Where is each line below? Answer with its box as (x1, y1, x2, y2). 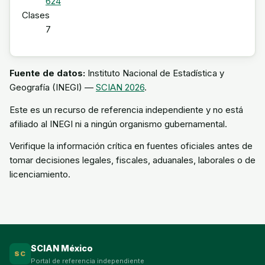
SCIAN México (31, 243, 93, 253)
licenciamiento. (9, 169, 70, 180)
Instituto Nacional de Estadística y (85, 67, 224, 79)
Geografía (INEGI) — (9, 82, 96, 93)
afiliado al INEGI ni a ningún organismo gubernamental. (9, 118, 227, 130)
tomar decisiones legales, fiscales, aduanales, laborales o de (9, 154, 256, 166)
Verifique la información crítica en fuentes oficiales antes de (9, 140, 253, 151)
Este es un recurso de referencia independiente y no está (9, 104, 243, 115)
